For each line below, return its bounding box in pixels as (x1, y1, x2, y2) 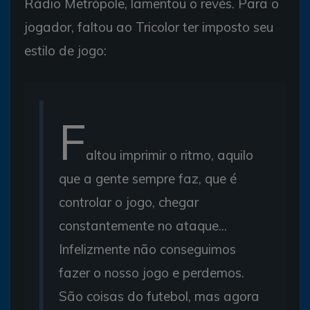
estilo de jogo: (24, 42, 107, 59)
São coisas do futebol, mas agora (59, 287, 259, 304)
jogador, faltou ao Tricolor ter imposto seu (24, 18, 273, 35)
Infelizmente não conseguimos (59, 240, 236, 257)
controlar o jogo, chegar (59, 193, 199, 210)
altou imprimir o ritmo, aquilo (86, 146, 253, 163)
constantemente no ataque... (59, 217, 227, 234)
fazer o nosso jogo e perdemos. (59, 264, 244, 281)
